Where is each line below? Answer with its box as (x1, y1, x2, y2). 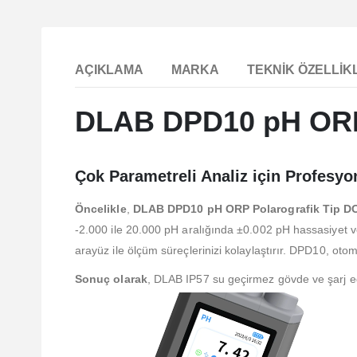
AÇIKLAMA (75, 62, 143, 76)
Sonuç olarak (75, 272, 147, 285)
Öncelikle (75, 202, 127, 215)
